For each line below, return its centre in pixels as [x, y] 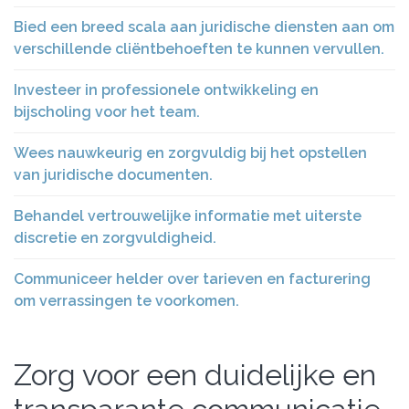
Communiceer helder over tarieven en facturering [192, 279]
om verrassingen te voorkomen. [126, 301]
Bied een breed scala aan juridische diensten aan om [204, 27]
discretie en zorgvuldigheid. [115, 238]
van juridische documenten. [113, 175]
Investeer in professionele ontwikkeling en [166, 90]
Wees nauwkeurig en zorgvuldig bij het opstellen [190, 153]
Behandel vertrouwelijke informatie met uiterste [188, 216]
